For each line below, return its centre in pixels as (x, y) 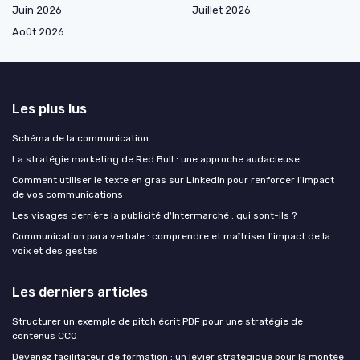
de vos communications (67, 195)
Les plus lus (49, 109)
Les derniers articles (80, 292)
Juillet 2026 (221, 10)
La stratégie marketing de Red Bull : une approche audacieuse (156, 160)
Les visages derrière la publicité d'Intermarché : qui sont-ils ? (154, 216)
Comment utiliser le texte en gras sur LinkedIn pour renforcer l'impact (173, 180)
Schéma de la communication (80, 139)
